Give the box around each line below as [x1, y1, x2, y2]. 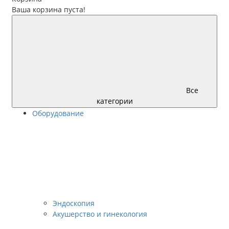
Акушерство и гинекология [53, 209, 147, 219]
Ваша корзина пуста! [12, 5, 85, 14]
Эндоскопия [53, 198, 95, 208]
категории [96, 96, 133, 106]
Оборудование [32, 108, 84, 118]
